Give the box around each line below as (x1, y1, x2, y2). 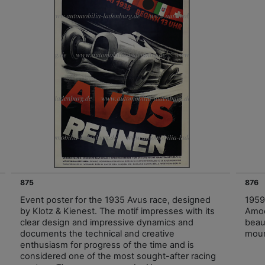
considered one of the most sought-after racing (20, 250, 216, 261)
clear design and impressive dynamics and (20, 216, 193, 228)
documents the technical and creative (20, 228, 174, 239)
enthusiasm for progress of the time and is (20, 239, 194, 250)
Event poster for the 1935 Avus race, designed (20, 194, 211, 205)
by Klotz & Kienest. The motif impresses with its (20, 205, 215, 216)
